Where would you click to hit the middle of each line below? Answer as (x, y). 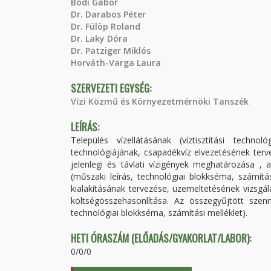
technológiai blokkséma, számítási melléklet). (159, 213)
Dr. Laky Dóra (99, 38)
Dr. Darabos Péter (108, 14)
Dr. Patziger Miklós (111, 51)
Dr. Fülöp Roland (106, 26)
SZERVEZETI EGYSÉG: (112, 88)
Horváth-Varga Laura (116, 63)
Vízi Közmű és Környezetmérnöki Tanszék (160, 101)
